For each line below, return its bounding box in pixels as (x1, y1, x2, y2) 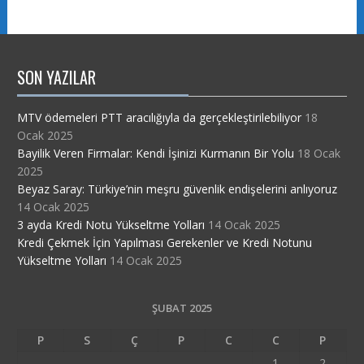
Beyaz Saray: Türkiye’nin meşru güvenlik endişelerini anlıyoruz (16, 180, 337, 197)
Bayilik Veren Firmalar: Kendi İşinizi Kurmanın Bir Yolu (16, 145, 294, 161)
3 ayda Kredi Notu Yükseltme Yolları (16, 216, 205, 232)
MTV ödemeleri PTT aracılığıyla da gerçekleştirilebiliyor (16, 109, 301, 125)
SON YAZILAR (16, 64, 96, 89)
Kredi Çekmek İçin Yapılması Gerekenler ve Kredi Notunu (16, 234, 312, 250)
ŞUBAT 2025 (151, 300, 212, 315)
